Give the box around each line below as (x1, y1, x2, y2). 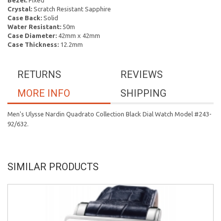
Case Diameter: (7, 32, 57, 39)
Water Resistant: (7, 23, 61, 30)
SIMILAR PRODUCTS (7, 161, 99, 173)
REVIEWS (120, 69, 163, 80)
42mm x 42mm (57, 32, 100, 39)
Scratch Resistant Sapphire (32, 5, 111, 12)
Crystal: (7, 5, 32, 12)
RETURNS (17, 69, 61, 80)
